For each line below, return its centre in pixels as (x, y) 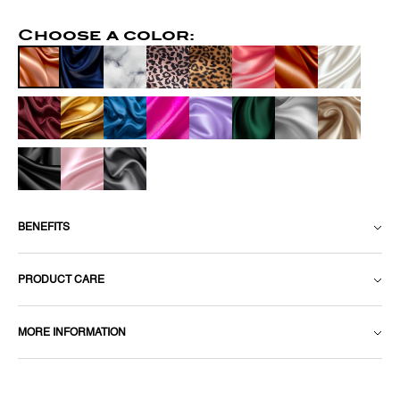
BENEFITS (44, 228)
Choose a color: (106, 35)
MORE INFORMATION (72, 333)
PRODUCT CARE (61, 280)
